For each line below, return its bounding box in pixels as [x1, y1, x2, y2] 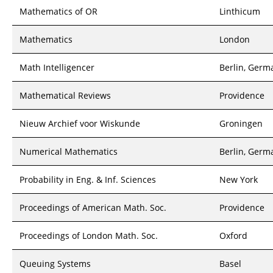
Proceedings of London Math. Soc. [19, 230, 158, 241]
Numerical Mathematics [19, 146, 118, 157]
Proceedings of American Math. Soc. [19, 202, 166, 213]
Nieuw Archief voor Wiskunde [19, 118, 140, 129]
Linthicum [219, 5, 260, 17]
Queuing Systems [19, 258, 91, 269]
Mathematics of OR [19, 5, 97, 17]
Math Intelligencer [19, 62, 94, 73]
